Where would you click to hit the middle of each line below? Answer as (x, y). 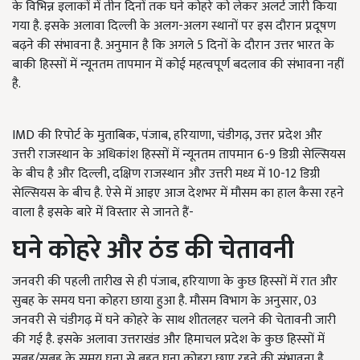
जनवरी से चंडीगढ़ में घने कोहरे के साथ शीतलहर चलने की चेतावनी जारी (174, 321)
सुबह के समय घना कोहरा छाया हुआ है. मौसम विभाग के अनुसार (155, 301)
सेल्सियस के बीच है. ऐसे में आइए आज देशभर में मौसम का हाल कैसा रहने (178, 194)
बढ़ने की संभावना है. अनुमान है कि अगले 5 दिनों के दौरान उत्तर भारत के (173, 46)
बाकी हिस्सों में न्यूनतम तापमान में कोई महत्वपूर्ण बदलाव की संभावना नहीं (178, 65)
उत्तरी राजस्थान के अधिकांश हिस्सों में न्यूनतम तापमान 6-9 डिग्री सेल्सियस (179, 155)
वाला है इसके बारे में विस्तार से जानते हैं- (103, 213)
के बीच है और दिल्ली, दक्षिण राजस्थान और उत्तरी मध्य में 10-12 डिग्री (166, 174)
